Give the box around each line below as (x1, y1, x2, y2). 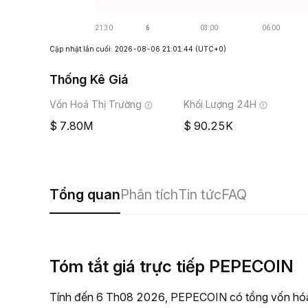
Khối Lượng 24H (184, 98, 256, 110)
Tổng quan (49, 186, 120, 203)
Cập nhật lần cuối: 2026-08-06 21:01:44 (49, 45, 193, 53)
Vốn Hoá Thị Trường (49, 98, 142, 110)
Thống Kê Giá (49, 72, 128, 87)
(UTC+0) (195, 45, 226, 53)
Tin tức (178, 186, 221, 203)
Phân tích (120, 186, 178, 203)
